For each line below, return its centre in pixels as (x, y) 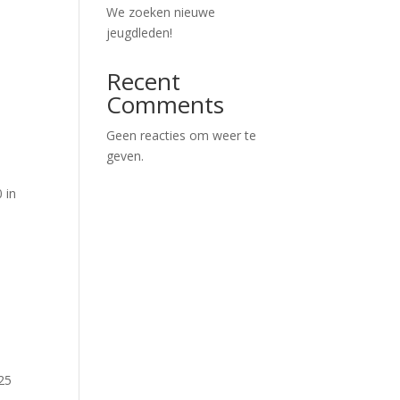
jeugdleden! (140, 33)
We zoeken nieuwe (161, 12)
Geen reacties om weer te (182, 135)
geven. (125, 156)
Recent (144, 81)
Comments (166, 104)
